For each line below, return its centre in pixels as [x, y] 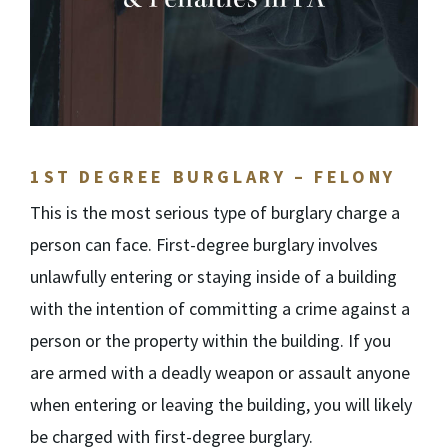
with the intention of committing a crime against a [220, 308]
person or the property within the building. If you [210, 340]
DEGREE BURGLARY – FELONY [233, 176]
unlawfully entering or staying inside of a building [213, 276]
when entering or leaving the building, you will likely [221, 404]
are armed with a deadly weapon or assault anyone [220, 372]
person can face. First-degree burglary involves [204, 244]
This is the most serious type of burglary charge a [215, 212]
